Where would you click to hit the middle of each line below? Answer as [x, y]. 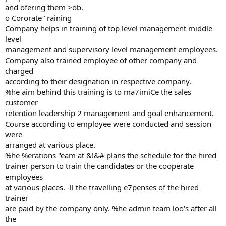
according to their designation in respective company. [98, 81]
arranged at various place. [50, 145]
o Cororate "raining [38, 18]
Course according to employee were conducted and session [108, 124]
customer [21, 102]
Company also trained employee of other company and [101, 60]
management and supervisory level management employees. [111, 49]
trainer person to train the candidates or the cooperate [99, 166]
